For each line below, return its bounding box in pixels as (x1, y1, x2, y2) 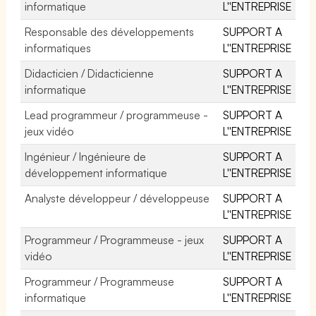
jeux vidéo (25, 123, 75, 138)
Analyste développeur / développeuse (25, 190, 210, 205)
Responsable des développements (25, 24, 195, 39)
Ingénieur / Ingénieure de (25, 149, 147, 164)
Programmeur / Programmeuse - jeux (25, 232, 205, 247)
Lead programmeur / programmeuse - (25, 107, 209, 122)
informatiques (25, 40, 91, 55)
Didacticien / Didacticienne (25, 66, 154, 80)
